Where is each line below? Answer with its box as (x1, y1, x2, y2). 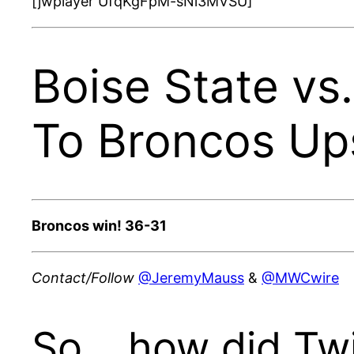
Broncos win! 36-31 (32, 217, 167, 234)
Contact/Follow (32, 269, 134, 286)
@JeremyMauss (138, 269, 244, 286)
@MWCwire (262, 269, 339, 286)
